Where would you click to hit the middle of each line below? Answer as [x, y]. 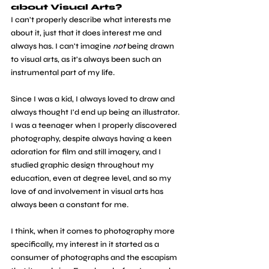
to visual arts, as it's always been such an [87, 59]
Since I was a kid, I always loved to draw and [94, 99]
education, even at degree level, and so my [92, 178]
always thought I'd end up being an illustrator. [96, 112]
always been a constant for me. [70, 204]
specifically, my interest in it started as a [86, 244]
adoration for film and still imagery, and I [87, 152]
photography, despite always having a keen [92, 138]
